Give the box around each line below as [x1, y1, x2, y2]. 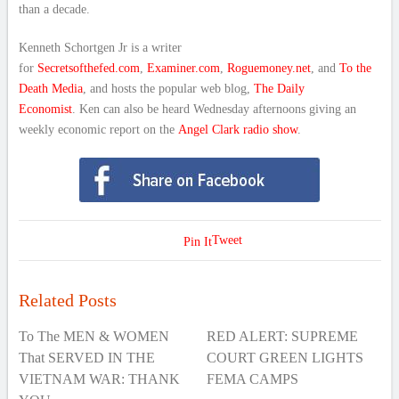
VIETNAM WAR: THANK [18, 371, 180, 387]
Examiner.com [146, 61, 220, 75]
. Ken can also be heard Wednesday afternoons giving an [71, 102, 356, 116]
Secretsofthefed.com [37, 61, 140, 75]
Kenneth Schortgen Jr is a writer [18, 41, 182, 54]
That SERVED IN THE [18, 350, 155, 365]
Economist [18, 102, 72, 116]
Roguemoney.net [226, 61, 311, 75]
